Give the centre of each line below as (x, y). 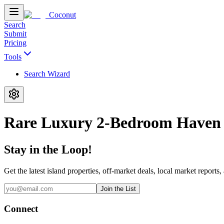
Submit (15, 34)
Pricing (15, 43)
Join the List (118, 188)
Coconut (62, 15)
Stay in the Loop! (48, 149)
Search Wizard (47, 74)
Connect (21, 208)
